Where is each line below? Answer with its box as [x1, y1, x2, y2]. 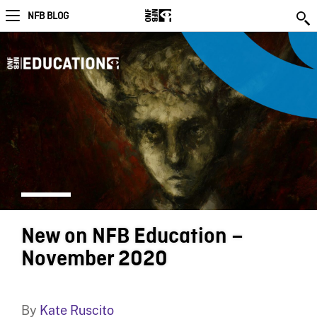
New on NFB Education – [21, 225, 243, 248]
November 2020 [21, 248, 168, 271]
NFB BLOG [28, 10, 69, 23]
